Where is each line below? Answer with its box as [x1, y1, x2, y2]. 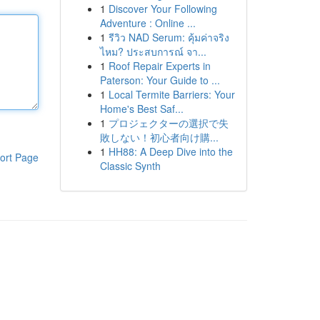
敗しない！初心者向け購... [99, 130, 219, 144]
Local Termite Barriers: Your [108, 87, 235, 101]
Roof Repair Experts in [108, 59, 211, 73]
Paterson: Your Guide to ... [99, 73, 220, 87]
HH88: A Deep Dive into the [108, 144, 233, 159]
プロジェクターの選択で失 [108, 116, 229, 130]
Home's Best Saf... [99, 101, 184, 116]
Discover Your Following [108, 1, 217, 16]
